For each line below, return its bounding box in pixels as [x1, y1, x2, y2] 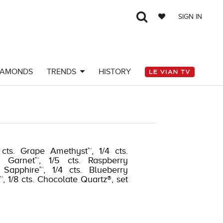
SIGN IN [178, 13, 202, 20]
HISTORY [98, 67, 131, 76]
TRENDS [46, 67, 80, 76]
